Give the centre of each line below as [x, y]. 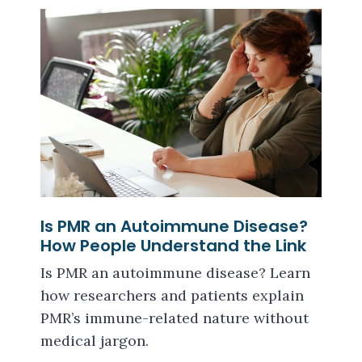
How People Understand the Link [173, 245]
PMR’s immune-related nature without [175, 318]
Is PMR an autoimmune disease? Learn [175, 272]
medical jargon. [95, 340]
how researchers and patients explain [172, 295]
